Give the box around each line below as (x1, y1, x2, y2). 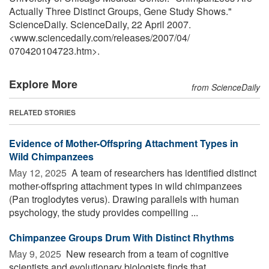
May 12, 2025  (9, 165, 69, 180)
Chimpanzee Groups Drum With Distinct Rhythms (9, 230, 234, 244)
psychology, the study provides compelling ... (9, 205, 198, 219)
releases (113, 30, 150, 44)
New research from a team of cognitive (64, 246, 229, 261)
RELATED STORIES (9, 106, 76, 118)
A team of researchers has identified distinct (69, 165, 256, 180)
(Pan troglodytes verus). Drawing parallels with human (9, 192, 239, 206)
